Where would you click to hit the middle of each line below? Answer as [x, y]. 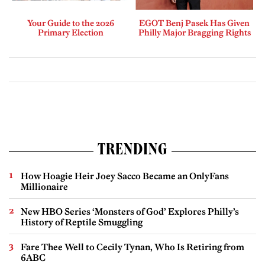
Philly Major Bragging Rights [194, 32]
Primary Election [71, 32]
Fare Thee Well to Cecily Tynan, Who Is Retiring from [132, 247]
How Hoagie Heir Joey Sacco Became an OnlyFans [125, 176]
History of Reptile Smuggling [82, 222]
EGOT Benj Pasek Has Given [194, 23]
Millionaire [44, 186]
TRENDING [132, 151]
